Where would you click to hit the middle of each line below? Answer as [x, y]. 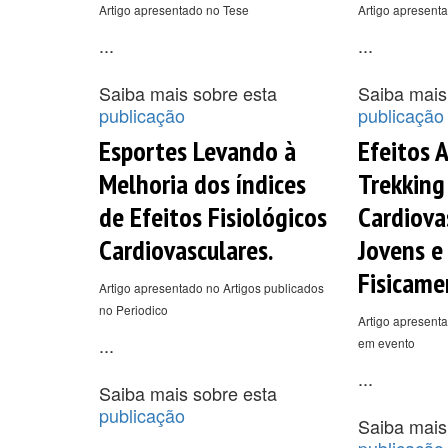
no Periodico [133, 309]
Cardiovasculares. [186, 249]
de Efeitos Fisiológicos [213, 216]
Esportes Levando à [197, 150]
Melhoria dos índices [202, 183]
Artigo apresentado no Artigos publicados [211, 287]
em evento [386, 342]
